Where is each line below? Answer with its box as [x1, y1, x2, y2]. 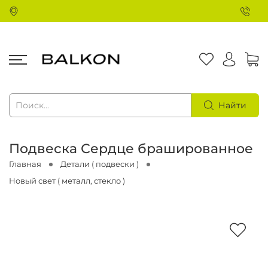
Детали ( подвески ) [60, 160, 139, 169]
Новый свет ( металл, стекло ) [9, 176, 125, 186]
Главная [9, 160, 41, 169]
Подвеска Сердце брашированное [9, 140, 253, 157]
